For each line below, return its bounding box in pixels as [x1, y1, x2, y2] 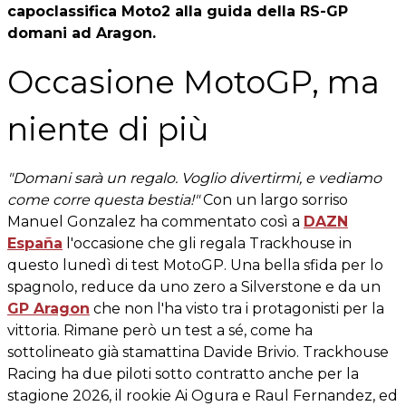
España [7, 234, 63, 252]
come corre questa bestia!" [7, 190, 199, 208]
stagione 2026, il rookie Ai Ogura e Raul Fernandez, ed [7, 386, 398, 404]
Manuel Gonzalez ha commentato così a [7, 212, 304, 230]
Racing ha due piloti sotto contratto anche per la [7, 364, 359, 382]
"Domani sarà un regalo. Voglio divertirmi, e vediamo [7, 169, 382, 187]
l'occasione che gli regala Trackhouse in [63, 234, 352, 252]
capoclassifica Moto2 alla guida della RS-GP [7, 2, 348, 20]
